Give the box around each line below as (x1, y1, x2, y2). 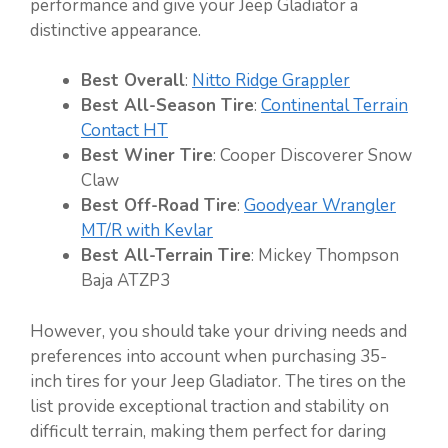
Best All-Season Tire (81, 94, 254, 118)
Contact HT (81, 119, 168, 143)
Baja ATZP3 (81, 269, 170, 293)
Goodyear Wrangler (244, 194, 396, 218)
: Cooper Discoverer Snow (213, 144, 412, 168)
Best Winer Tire (81, 144, 213, 168)
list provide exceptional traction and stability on (30, 394, 389, 418)
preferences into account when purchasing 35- (30, 344, 387, 368)
